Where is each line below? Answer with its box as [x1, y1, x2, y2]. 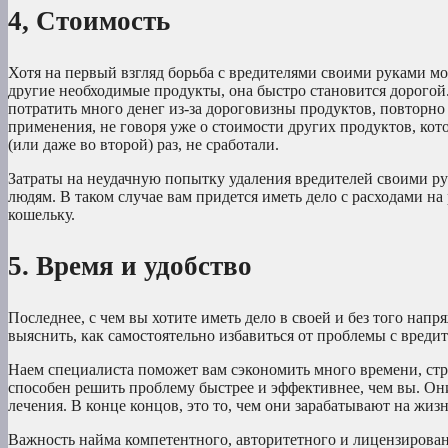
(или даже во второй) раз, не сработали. [8, 136, 279, 154]
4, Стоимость [8, 6, 170, 37]
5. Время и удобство [8, 251, 252, 282]
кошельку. [8, 206, 75, 224]
